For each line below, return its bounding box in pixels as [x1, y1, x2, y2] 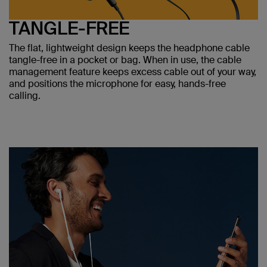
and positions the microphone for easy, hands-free [9, 77, 226, 90]
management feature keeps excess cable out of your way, [9, 65, 256, 78]
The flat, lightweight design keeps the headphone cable [9, 41, 250, 54]
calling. [9, 89, 41, 102]
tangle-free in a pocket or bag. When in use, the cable [9, 53, 241, 66]
